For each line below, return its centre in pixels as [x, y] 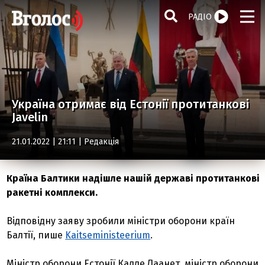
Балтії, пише [36, 235]
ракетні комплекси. [52, 193]
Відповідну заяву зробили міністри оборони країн [121, 221]
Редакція [101, 142]
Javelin [30, 117]
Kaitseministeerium [108, 235]
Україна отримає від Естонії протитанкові [130, 104]
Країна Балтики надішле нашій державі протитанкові [133, 178]
